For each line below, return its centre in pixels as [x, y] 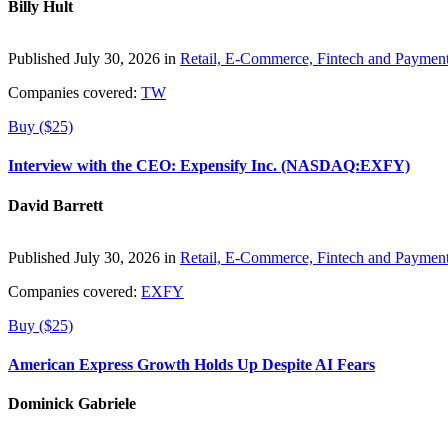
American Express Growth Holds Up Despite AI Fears [191, 364]
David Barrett [55, 205]
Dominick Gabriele [72, 404]
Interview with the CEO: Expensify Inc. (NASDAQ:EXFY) [209, 166]
